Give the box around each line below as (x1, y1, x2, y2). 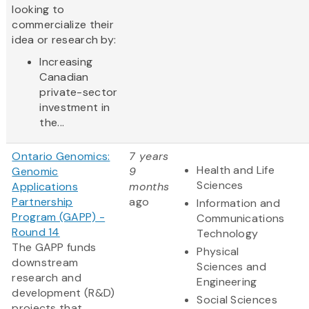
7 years (129, 149, 169, 164)
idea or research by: (12, 32, 117, 48)
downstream (12, 255, 79, 270)
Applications (12, 179, 78, 195)
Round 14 (12, 225, 60, 240)
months (129, 179, 170, 195)
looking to (12, 2, 65, 17)
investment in (39, 100, 110, 115)
